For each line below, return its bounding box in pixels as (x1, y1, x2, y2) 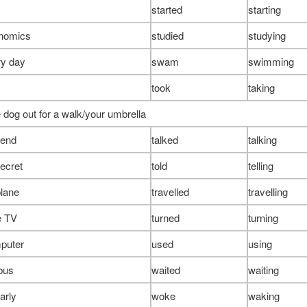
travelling (247, 184, 288, 199)
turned (151, 210, 180, 225)
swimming (247, 53, 294, 69)
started (151, 1, 182, 16)
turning (247, 210, 278, 225)
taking (247, 79, 275, 95)
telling (247, 158, 273, 173)
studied (151, 27, 184, 42)
